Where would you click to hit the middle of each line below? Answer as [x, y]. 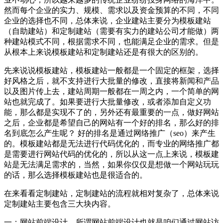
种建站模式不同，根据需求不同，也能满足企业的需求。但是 [111, 41]
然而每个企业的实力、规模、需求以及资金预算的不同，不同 [111, 10]
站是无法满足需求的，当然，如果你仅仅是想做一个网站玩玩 [111, 164]
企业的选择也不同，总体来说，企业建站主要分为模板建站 [108, 20]
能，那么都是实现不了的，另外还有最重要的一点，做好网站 [111, 112]
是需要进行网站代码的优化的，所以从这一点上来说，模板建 [111, 154]
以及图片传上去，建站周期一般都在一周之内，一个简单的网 [111, 91]
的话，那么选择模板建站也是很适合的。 [76, 175]
